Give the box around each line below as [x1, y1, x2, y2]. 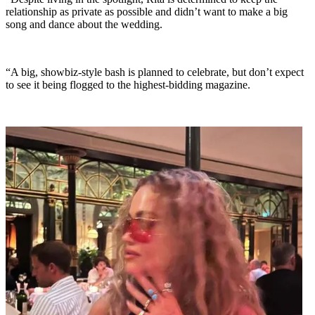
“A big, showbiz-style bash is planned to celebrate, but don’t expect [6, 66, 304, 79]
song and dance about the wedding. [6, 18, 162, 31]
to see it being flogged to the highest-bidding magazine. [6, 79, 250, 91]
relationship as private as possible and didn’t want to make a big [6, 6, 288, 18]
